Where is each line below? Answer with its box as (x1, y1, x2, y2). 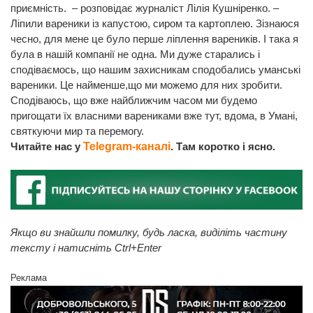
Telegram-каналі (83, 140, 170, 153)
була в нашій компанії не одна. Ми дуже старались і (10, 48, 260, 61)
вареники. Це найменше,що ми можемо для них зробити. (10, 79, 282, 92)
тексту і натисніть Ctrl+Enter (10, 242, 161, 254)
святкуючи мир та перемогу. (10, 125, 144, 138)
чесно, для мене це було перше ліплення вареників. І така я (10, 33, 298, 45)
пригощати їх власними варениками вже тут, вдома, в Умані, (10, 110, 298, 122)
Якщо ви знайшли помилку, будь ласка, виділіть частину (10, 226, 287, 239)
